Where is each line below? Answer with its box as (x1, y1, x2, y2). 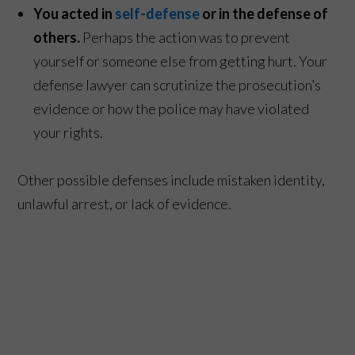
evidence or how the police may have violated (33, 99, 310, 117)
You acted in (33, 4, 116, 22)
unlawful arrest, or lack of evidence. (17, 194, 232, 212)
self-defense (115, 4, 200, 22)
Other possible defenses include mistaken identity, (17, 170, 326, 189)
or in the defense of (200, 4, 329, 22)
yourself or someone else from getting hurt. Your (33, 52, 328, 70)
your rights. (33, 123, 106, 141)
